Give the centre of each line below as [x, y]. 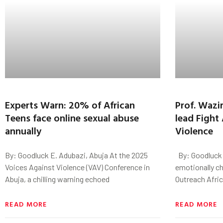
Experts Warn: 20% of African [70, 104]
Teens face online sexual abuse [72, 117]
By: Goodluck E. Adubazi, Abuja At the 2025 [76, 155]
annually [23, 130]
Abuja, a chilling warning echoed [57, 179]
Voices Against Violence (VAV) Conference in [77, 167]
